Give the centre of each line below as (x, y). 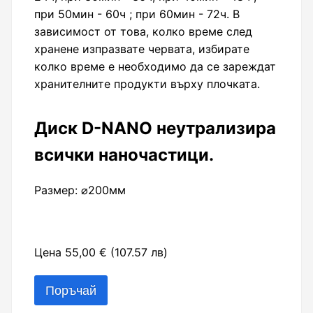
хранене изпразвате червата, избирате (142, 49)
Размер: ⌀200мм (80, 190)
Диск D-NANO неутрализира (155, 128)
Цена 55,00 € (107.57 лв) (101, 253)
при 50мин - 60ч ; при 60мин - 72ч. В (137, 14)
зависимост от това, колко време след (143, 31)
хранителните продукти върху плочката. (147, 83)
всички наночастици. (124, 154)
